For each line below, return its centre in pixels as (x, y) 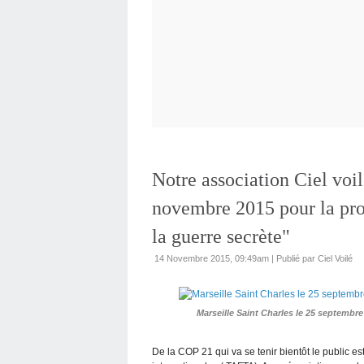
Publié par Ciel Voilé (314, 258)
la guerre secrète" (221, 236)
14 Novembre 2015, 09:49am (212, 258)
